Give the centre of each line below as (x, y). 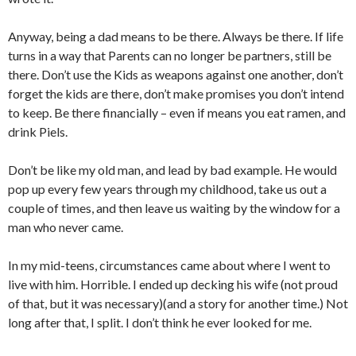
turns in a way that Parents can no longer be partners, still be (170, 56)
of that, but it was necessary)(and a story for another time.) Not (178, 304)
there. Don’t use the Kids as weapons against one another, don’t (176, 75)
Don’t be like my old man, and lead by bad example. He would (172, 170)
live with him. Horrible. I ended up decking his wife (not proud (173, 284)
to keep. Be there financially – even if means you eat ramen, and (177, 113)
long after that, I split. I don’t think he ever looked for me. (160, 323)
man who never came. (66, 227)
